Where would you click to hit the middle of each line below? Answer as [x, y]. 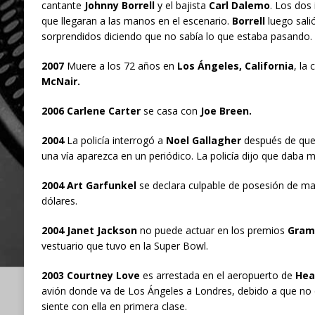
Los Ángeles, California [235, 66]
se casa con [170, 111]
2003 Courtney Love [90, 276]
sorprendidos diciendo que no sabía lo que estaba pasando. [176, 37]
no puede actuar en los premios [211, 231]
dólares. [59, 201]
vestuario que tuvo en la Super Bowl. [124, 246]
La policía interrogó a [113, 141]
